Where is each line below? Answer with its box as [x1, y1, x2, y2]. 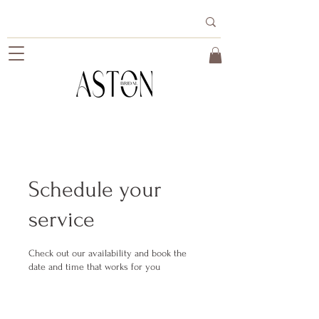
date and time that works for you [28, 261, 160, 272]
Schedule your [28, 177, 162, 202]
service [28, 206, 95, 232]
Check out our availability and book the [28, 247, 187, 258]
